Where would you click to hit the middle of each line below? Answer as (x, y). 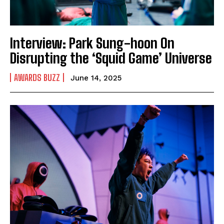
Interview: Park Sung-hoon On (92, 43)
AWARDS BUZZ (37, 78)
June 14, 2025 (96, 78)
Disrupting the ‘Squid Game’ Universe (111, 58)
